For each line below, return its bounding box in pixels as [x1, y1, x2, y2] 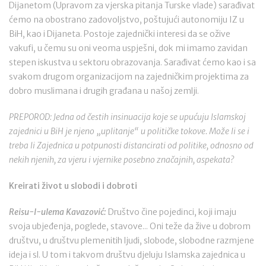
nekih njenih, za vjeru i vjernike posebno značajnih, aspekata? [9, 154, 234, 165]
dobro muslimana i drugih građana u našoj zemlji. [9, 85, 199, 96]
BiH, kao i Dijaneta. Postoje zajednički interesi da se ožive [9, 28, 230, 39]
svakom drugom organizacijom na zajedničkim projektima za [9, 71, 249, 82]
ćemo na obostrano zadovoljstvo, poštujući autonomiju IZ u [9, 14, 244, 25]
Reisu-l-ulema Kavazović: [9, 207, 106, 217]
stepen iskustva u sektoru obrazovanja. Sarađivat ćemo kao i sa [9, 57, 256, 68]
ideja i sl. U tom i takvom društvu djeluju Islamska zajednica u [9, 249, 245, 260]
